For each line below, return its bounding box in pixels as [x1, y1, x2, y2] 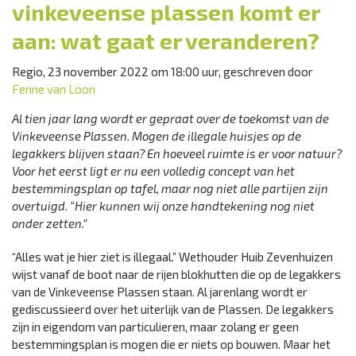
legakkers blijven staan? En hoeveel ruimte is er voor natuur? [12, 146, 342, 161]
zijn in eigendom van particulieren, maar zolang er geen [12, 319, 299, 334]
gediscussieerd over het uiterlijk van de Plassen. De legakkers [12, 302, 334, 316]
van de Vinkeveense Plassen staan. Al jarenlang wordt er [12, 284, 308, 299]
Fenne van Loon [12, 82, 95, 96]
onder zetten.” [12, 216, 87, 230]
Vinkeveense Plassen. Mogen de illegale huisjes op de [12, 129, 301, 143]
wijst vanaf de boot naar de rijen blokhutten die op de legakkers [12, 267, 341, 281]
